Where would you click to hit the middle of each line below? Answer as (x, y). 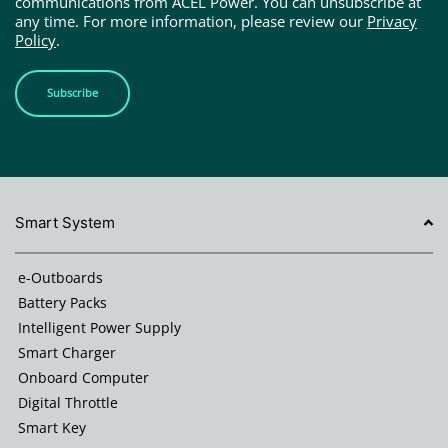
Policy (35, 39)
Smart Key (52, 427)
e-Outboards (60, 277)
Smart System (65, 222)
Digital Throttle (68, 402)
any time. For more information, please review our (191, 20)
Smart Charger (67, 352)
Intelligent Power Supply (99, 327)
